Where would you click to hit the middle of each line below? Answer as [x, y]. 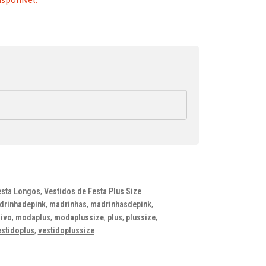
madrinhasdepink [121, 205]
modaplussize [79, 218]
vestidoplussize [66, 231]
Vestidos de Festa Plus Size [92, 191]
